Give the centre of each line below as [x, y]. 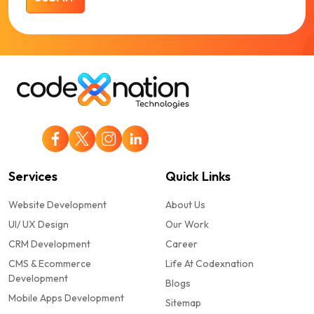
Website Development [57, 205]
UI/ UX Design [39, 225]
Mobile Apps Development [66, 298]
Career [182, 244]
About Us [185, 205]
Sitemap [183, 303]
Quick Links [198, 177]
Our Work [187, 225]
